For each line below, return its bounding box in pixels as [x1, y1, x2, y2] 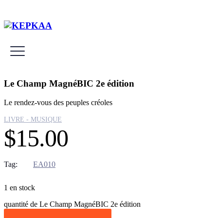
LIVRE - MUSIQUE [4, 115, 62, 123]
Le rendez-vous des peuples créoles [4, 98, 112, 107]
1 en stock [4, 183, 35, 192]
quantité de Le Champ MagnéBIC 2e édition [4, 200, 141, 208]
